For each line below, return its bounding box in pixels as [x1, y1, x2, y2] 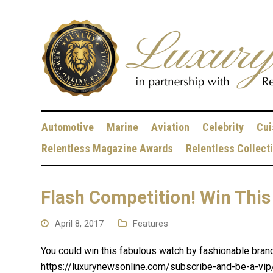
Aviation [151, 121, 190, 133]
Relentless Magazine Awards [41, 142, 174, 155]
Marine [107, 121, 139, 133]
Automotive [41, 121, 94, 133]
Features [133, 218, 169, 229]
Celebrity [202, 121, 244, 133]
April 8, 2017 [55, 218, 104, 229]
